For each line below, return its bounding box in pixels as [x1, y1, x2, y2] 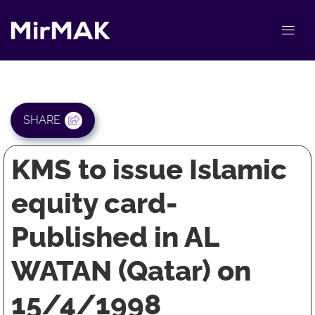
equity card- [11, 186, 178, 220]
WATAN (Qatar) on [11, 254, 251, 288]
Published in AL [11, 220, 219, 254]
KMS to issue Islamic [11, 153, 287, 186]
